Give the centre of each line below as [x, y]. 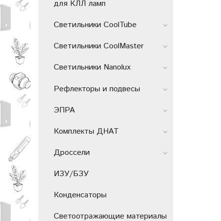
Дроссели [72, 153]
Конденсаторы [80, 195]
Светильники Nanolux [92, 68]
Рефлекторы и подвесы [97, 89]
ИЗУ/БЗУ [71, 174]
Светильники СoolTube [95, 25]
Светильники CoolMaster [99, 46]
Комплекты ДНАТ [86, 131]
